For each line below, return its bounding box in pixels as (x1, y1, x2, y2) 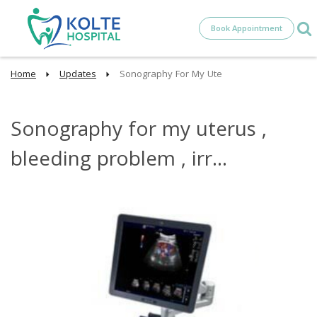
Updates (59, 67, 96, 83)
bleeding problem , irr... (11, 144, 227, 178)
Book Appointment (211, 23, 282, 36)
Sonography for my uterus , (11, 115, 267, 149)
